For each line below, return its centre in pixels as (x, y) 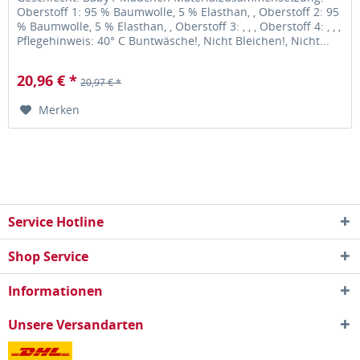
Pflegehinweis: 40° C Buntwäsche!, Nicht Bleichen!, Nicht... (174, 40)
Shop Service (48, 257)
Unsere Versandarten (76, 325)
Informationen (55, 291)
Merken (59, 109)
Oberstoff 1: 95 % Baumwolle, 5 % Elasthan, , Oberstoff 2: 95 (178, 11)
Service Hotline (56, 222)
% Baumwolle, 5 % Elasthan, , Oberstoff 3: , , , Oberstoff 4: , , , (179, 26)
